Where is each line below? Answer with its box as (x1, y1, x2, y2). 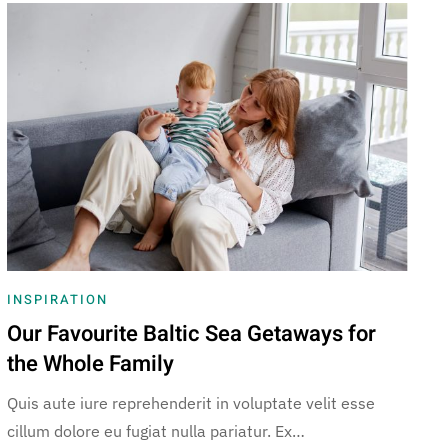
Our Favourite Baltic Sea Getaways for (6, 317, 376, 350)
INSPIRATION (6, 289, 108, 309)
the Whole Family (6, 347, 174, 380)
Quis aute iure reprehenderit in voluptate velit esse (6, 392, 375, 413)
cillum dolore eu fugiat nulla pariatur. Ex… (6, 420, 305, 441)
